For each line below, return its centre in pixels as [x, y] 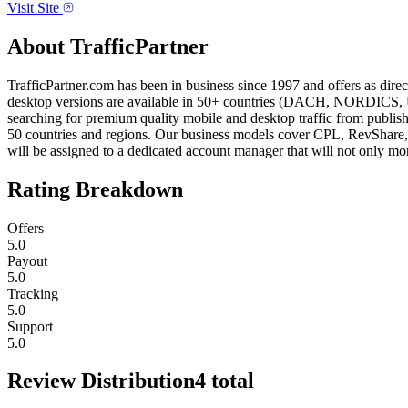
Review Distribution [101, 381]
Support [30, 326]
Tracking [33, 293]
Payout [27, 260]
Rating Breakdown [95, 189]
